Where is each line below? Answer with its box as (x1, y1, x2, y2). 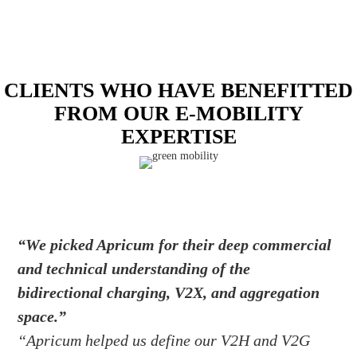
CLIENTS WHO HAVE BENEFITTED (4, 78, 353, 103)
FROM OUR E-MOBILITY (53, 101, 304, 126)
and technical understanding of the (18, 260, 251, 278)
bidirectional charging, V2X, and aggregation (18, 284, 320, 302)
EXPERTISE (120, 124, 237, 149)
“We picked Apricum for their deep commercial (18, 236, 332, 254)
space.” (18, 308, 67, 326)
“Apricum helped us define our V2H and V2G (18, 331, 311, 350)
